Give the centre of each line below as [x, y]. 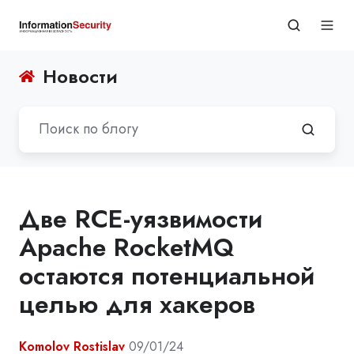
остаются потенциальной [167, 275]
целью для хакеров [137, 304]
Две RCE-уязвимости [141, 218]
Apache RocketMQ [126, 247]
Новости [81, 76]
